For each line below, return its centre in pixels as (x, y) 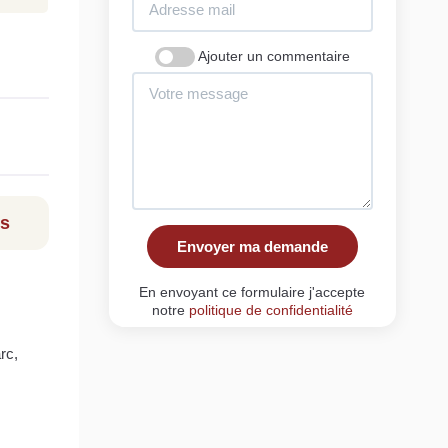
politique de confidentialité (270, 309)
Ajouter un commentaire (273, 55)
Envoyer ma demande (252, 246)
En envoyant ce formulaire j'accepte (252, 291)
